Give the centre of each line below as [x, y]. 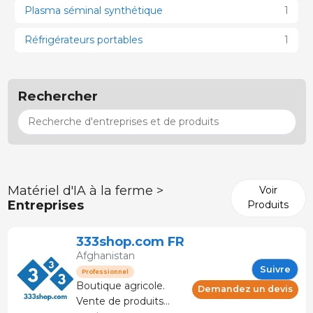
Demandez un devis [245, 289]
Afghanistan [105, 256]
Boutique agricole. [120, 286]
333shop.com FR [130, 241]
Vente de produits [119, 301]
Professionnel [105, 272]
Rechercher [57, 96]
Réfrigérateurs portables [83, 39]
